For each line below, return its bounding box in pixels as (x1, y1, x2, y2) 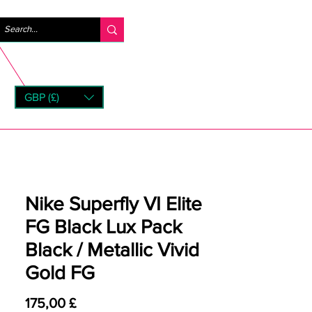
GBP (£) (24, 91, 59, 103)
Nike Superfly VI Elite (25, 193, 202, 214)
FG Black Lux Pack (25, 216, 182, 237)
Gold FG (25, 262, 95, 283)
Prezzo (75, 295, 116, 310)
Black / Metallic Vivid (25, 239, 199, 260)
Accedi (167, 23, 194, 34)
